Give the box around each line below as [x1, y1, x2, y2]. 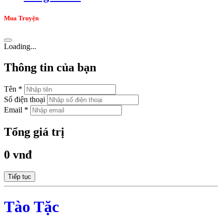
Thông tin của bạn [4, 60, 96, 74]
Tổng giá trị [4, 125, 64, 138]
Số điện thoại [4, 95, 45, 104]
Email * [4, 105, 28, 114]
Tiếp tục [8, 173, 31, 181]
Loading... [4, 42, 36, 51]
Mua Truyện [4, 14, 39, 22]
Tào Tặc [4, 197, 59, 216]
